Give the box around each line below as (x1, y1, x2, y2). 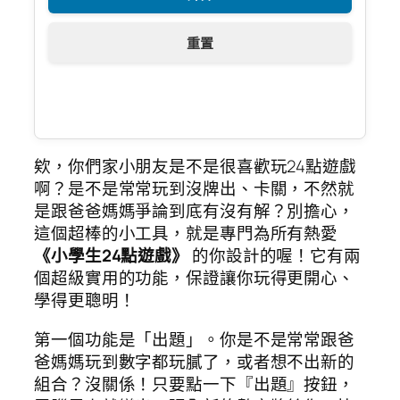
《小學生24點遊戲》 (34, 244, 188, 268)
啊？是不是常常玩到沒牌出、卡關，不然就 (34, 177, 355, 201)
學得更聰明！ (34, 288, 136, 312)
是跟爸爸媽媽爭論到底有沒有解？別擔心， (34, 199, 355, 223)
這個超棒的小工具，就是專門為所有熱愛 (34, 221, 338, 246)
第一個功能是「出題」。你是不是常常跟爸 (34, 327, 355, 351)
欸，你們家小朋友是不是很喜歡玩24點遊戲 (34, 154, 356, 179)
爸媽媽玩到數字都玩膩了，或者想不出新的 (34, 349, 355, 373)
